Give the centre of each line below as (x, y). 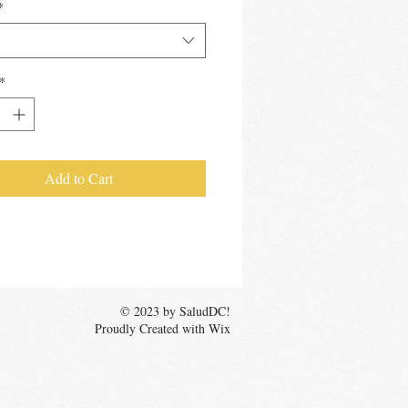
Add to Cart (78, 178)
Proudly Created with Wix (163, 328)
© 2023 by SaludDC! (175, 311)
